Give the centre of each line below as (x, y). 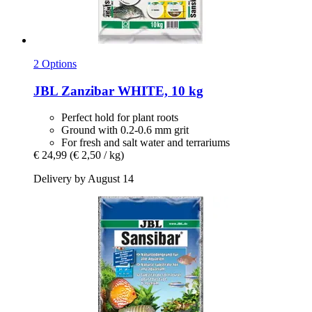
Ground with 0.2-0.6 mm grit (125, 130)
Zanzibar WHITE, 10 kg (131, 91)
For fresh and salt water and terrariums (146, 143)
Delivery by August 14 (84, 179)
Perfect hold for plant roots (120, 118)
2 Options (55, 63)
